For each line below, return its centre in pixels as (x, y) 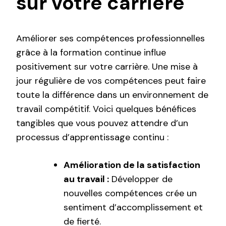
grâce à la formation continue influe (91, 53)
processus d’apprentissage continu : (92, 137)
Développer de (141, 179)
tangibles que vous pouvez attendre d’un (102, 123)
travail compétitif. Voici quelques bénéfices (106, 109)
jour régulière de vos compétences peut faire (111, 81)
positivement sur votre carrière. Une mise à (107, 67)
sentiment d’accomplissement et (133, 208)
